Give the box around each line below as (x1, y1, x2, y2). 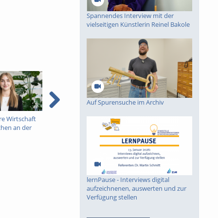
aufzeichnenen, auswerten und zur (86, 184, 186, 193)
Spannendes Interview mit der (86, 11, 174, 20)
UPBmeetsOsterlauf (52, 114, 109, 123)
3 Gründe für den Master (132, 114, 203, 123)
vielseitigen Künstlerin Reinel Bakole (86, 19, 190, 29)
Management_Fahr (132, 131, 187, 141)
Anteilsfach (132, 123, 164, 132)
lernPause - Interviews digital (86, 175, 169, 184)
